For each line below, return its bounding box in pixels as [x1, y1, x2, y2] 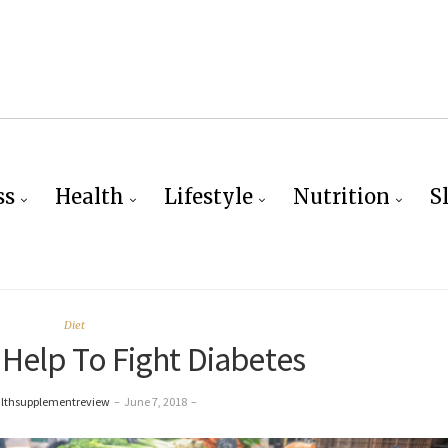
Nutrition [292, 184, 390, 209]
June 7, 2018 [124, 394, 187, 409]
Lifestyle [163, 184, 253, 209]
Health [54, 184, 124, 209]
